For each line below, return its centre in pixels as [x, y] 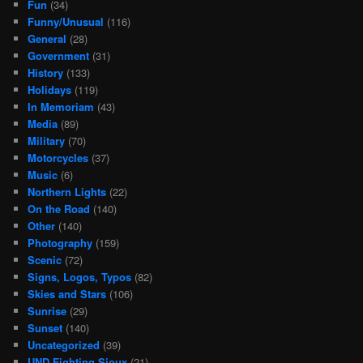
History [46, 73]
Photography [60, 243]
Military [47, 141]
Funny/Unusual [66, 22]
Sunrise [47, 311]
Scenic [45, 260]
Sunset [45, 328]
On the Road [59, 209]
